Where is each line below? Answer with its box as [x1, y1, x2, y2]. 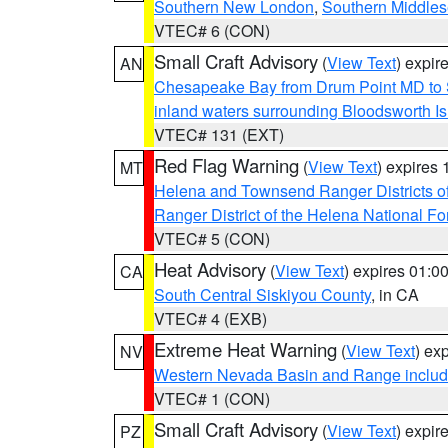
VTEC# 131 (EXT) [154, 123, 284, 146]
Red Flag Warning [154, 152, 299, 178]
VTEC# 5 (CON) [154, 227, 270, 250]
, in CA [371, 283, 419, 306]
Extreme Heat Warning [154, 336, 337, 362]
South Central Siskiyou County [154, 283, 371, 306]
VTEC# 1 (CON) [154, 387, 270, 410]
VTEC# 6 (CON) [154, 19, 270, 42]
